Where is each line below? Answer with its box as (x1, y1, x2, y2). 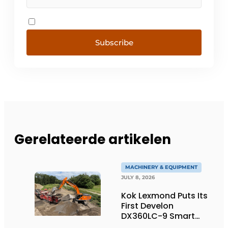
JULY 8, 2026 (121, 174, 155, 181)
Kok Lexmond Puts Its (121, 189, 208, 202)
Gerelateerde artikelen (14, 130, 171, 149)
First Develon (121, 199, 174, 212)
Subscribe (95, 38, 133, 47)
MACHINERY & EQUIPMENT (125, 163, 197, 170)
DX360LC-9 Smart (121, 210, 195, 222)
